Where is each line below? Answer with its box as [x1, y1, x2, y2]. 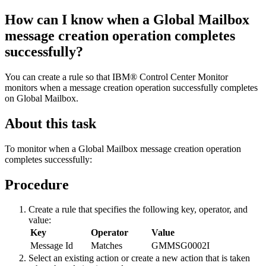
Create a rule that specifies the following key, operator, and [28, 204, 248, 215]
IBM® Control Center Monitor [112, 71, 228, 82]
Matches [91, 240, 122, 251]
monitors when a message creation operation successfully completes [5, 82, 258, 93]
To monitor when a [5, 143, 78, 154]
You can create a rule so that [5, 71, 112, 82]
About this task [5, 115, 96, 131]
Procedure [5, 176, 69, 192]
